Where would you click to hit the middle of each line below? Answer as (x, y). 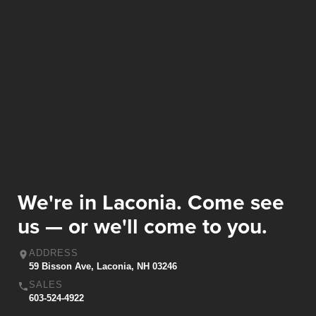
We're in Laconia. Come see (151, 202)
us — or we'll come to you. (142, 226)
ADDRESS (54, 253)
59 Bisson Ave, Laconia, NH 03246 (103, 267)
